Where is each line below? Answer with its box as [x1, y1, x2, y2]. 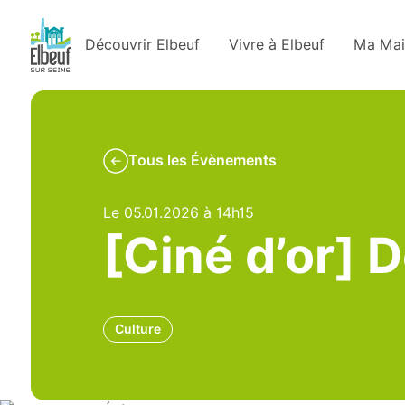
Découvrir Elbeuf [85, 36, 201, 53]
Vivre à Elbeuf [229, 36, 325, 53]
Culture [114, 322, 161, 336]
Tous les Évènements [127, 152, 277, 169]
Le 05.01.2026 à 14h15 [102, 204, 254, 221]
